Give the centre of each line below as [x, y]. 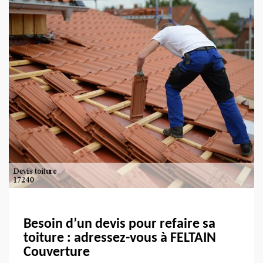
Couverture [57, 252]
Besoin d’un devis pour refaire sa [119, 224]
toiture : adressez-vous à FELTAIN [120, 238]
